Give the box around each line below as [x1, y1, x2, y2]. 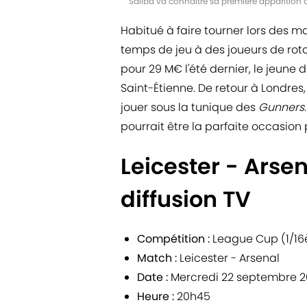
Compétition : [137, 230, 210, 247]
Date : [137, 269, 168, 285]
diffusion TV [121, 183, 251, 214]
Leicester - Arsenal [177, 249, 280, 266]
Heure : [137, 288, 174, 304]
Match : [137, 249, 177, 266]
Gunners [258, 99, 304, 115]
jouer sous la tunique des [121, 99, 258, 115]
